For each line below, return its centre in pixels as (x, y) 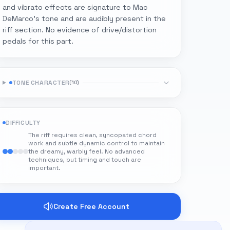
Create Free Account (91, 206)
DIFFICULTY (23, 123)
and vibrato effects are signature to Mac (75, 7)
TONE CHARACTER (41, 83)
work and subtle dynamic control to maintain (97, 143)
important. (44, 168)
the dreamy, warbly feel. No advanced (87, 151)
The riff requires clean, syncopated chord (92, 135)
